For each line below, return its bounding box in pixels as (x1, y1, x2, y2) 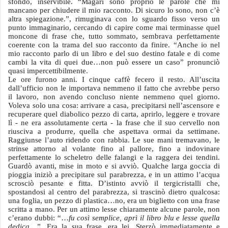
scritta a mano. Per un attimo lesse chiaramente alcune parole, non (8, 205, 220, 213)
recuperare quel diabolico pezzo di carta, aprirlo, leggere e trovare (8, 110, 220, 118)
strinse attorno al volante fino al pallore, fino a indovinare (8, 145, 220, 153)
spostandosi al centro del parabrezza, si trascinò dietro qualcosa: (8, 188, 220, 196)
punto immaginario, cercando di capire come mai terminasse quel (8, 23, 220, 32)
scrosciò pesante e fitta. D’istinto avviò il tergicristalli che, (8, 179, 220, 187)
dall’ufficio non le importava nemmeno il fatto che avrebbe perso (8, 84, 220, 92)
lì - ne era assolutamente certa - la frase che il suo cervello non (8, 119, 220, 127)
